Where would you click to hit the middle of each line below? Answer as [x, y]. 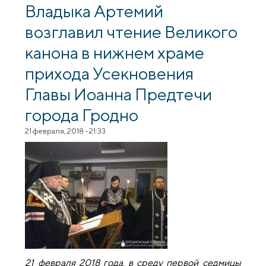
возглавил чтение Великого [132, 31]
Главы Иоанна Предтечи [119, 94]
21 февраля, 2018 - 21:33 [66, 131]
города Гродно [82, 114]
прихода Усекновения [110, 73]
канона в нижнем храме [115, 52]
